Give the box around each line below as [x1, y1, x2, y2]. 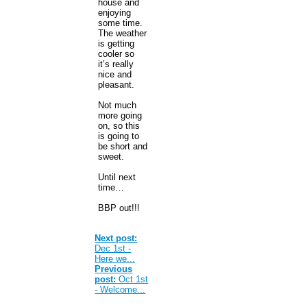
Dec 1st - [95, 243, 132, 254]
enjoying [98, 7, 132, 18]
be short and [98, 140, 148, 151]
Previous [95, 263, 133, 274]
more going [98, 110, 143, 121]
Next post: [95, 232, 138, 243]
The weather [98, 27, 147, 38]
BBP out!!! [98, 202, 140, 213]
